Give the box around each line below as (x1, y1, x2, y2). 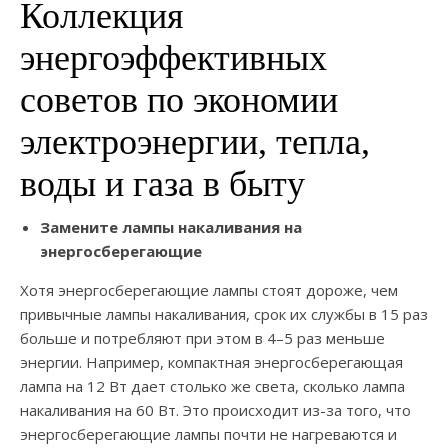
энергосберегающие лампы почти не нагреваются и (20, 424, 397, 445)
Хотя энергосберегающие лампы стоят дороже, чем (20, 280, 398, 301)
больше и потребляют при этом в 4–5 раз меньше (20, 328, 385, 349)
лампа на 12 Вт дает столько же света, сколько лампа (20, 376, 405, 397)
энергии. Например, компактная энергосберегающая (20, 352, 403, 373)
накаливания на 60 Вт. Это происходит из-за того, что (20, 400, 411, 421)
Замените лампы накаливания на (40, 217, 302, 238)
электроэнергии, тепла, (20, 122, 370, 163)
